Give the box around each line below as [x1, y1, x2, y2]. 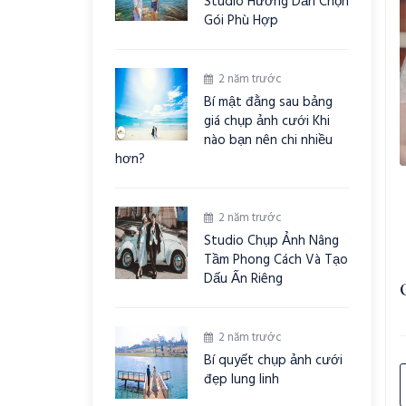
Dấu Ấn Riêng [204, 268, 283, 290]
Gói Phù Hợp [204, 10, 278, 32]
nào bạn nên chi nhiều [204, 130, 333, 151]
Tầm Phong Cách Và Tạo [204, 249, 348, 271]
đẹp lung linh [204, 369, 279, 391]
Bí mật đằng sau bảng [204, 92, 333, 113]
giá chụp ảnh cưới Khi [204, 111, 330, 132]
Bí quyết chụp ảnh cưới [204, 350, 343, 372]
